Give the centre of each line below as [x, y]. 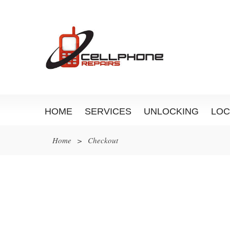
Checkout [103, 140]
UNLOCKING [171, 111]
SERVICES [108, 111]
